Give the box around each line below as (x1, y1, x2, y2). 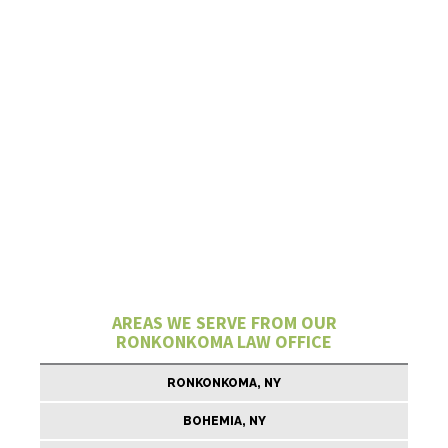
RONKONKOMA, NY (167, 376, 281, 390)
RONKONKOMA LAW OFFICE (116, 330, 332, 353)
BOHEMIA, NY (182, 414, 266, 428)
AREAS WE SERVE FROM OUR (111, 311, 337, 334)
